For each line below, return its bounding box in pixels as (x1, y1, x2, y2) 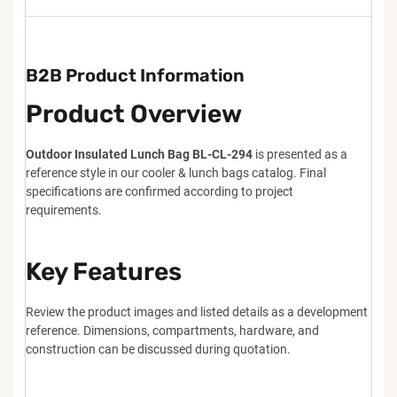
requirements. (26, 203, 102, 218)
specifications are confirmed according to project (26, 184, 293, 199)
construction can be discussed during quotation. (26, 342, 291, 357)
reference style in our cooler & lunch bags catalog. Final (26, 166, 326, 181)
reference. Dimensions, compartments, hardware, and (26, 323, 319, 339)
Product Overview (26, 99, 242, 129)
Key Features (26, 257, 182, 287)
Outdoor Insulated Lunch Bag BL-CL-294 (26, 147, 253, 162)
